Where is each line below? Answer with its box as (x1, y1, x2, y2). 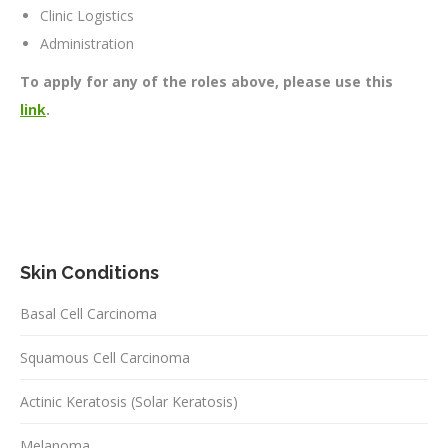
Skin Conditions (20, 262, 159, 284)
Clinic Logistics (40, 6, 134, 26)
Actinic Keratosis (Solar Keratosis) (20, 392, 238, 412)
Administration (40, 34, 134, 54)
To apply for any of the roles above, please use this (20, 72, 393, 92)
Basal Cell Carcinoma (20, 304, 157, 324)
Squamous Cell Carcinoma (20, 348, 190, 368)
